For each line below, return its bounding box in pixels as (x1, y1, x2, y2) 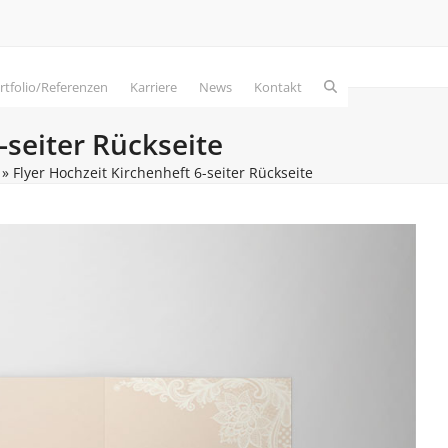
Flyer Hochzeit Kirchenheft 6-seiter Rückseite (13, 163, 314, 182)
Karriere (130, 77, 178, 96)
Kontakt (254, 77, 303, 96)
